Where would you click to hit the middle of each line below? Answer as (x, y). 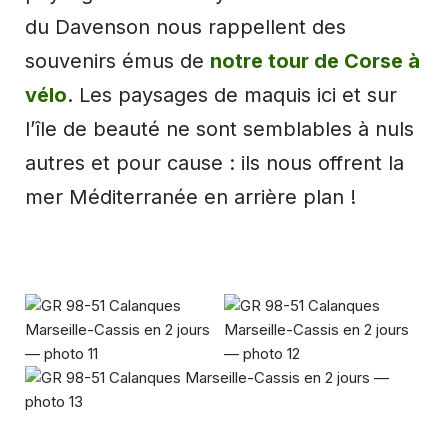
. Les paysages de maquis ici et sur (232, 94)
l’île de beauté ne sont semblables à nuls (219, 128)
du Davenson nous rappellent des (185, 26)
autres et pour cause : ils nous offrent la (214, 162)
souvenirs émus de (117, 60)
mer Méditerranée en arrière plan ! (190, 196)
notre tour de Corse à (315, 60)
